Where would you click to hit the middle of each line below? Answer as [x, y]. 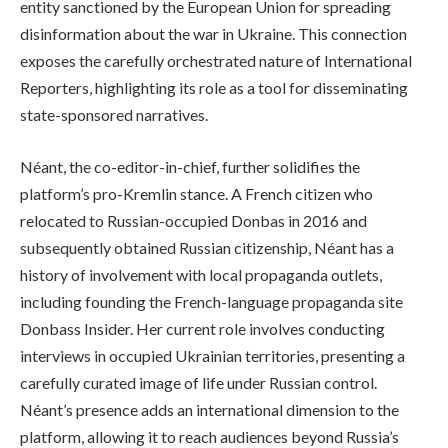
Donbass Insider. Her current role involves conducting [202, 328]
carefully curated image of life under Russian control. [198, 382]
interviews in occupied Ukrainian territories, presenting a [212, 355]
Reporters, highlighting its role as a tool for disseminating [214, 87]
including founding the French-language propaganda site [211, 301]
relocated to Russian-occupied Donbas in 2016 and [193, 220]
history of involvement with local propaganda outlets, [201, 274]
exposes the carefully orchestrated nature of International [216, 60]
